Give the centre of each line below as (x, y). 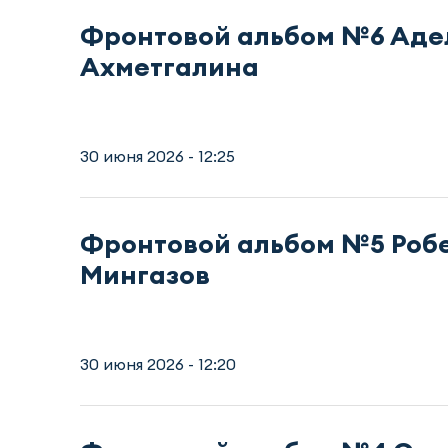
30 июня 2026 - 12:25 (157, 156)
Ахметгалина (169, 67)
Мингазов (145, 275)
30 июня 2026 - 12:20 (158, 363)
